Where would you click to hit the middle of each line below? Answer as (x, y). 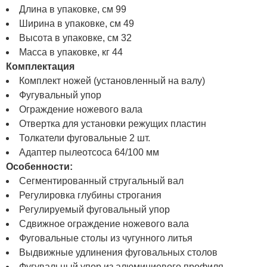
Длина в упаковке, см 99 (73, 9)
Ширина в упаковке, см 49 (77, 23)
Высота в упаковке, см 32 (75, 38)
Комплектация (40, 66)
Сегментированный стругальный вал (101, 181)
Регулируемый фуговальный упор (94, 209)
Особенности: (39, 166)
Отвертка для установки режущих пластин (113, 123)
